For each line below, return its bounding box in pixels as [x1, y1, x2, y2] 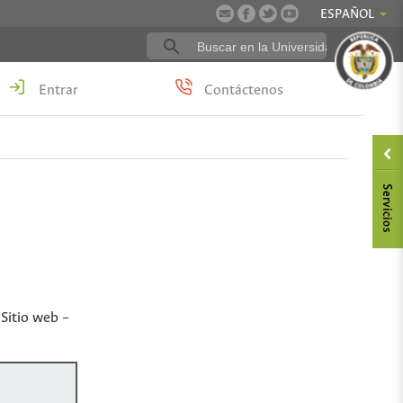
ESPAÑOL [320, 7, 375, 22]
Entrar [34, 83, 78, 99]
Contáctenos [201, 83, 284, 99]
